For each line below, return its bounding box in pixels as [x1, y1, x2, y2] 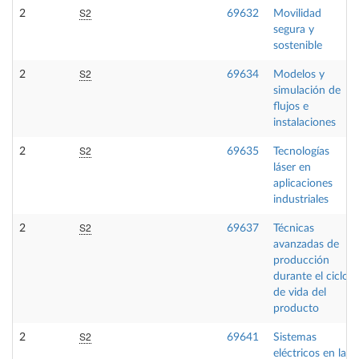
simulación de [273, 85, 341, 96]
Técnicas [273, 223, 314, 234]
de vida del [273, 287, 326, 298]
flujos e [273, 101, 309, 112]
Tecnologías [273, 146, 329, 157]
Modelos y [273, 69, 325, 80]
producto [273, 303, 319, 314]
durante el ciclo [273, 271, 349, 282]
